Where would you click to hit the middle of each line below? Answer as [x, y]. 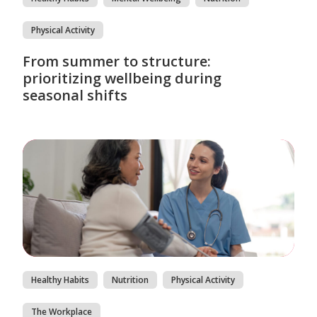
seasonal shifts [75, 95]
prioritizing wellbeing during [122, 78]
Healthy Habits [60, 279]
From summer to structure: [117, 61]
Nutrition [131, 279]
